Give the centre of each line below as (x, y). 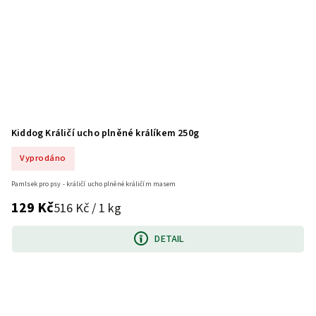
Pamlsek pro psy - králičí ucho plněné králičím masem (94, 184)
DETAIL (169, 239)
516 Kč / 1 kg (87, 208)
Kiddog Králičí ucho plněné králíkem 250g (105, 133)
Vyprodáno (43, 158)
